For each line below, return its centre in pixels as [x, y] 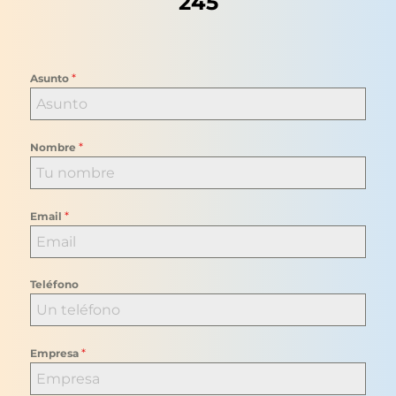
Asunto [51, 79]
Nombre [54, 148]
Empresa [56, 354]
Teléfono [54, 285]
